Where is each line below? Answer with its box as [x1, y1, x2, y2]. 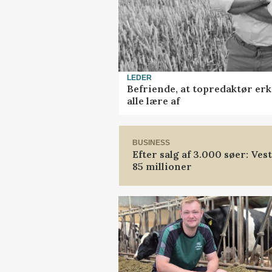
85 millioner [132, 160, 192, 172]
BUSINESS [132, 138, 170, 148]
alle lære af [127, 95, 180, 107]
